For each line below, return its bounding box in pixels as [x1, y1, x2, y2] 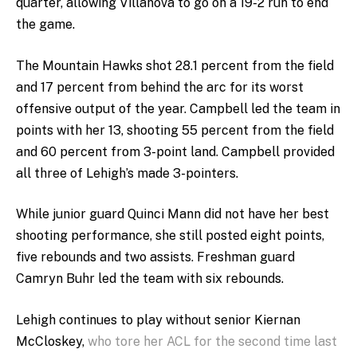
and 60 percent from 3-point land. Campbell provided [16, 143, 335, 159]
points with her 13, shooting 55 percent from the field [16, 122, 334, 138]
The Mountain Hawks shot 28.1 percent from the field [16, 57, 334, 73]
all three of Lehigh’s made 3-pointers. [16, 165, 238, 181]
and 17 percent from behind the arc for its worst [16, 79, 304, 95]
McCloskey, [16, 334, 88, 350]
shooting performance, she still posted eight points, [16, 228, 324, 244]
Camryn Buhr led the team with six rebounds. [16, 271, 284, 287]
